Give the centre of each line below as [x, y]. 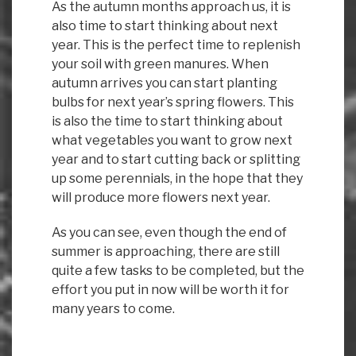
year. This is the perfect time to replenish [176, 44]
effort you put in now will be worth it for [170, 289]
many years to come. [113, 308]
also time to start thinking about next [165, 25]
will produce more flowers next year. [161, 197]
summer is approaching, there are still [166, 251]
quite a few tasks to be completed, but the [178, 270]
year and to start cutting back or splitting [176, 159]
